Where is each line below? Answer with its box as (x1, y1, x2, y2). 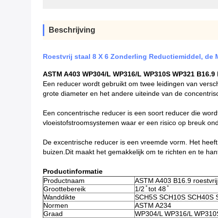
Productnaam (43, 177, 85, 184)
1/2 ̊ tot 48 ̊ (135, 185, 168, 193)
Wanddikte (43, 193, 75, 201)
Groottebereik (43, 185, 86, 193)
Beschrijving (49, 26, 95, 34)
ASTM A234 (135, 201, 171, 209)
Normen (43, 201, 68, 209)
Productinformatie (43, 167, 103, 175)
